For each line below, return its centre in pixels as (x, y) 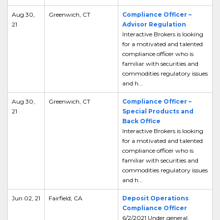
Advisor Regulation (154, 24)
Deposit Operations (155, 198)
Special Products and (158, 111)
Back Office (141, 121)
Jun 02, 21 (26, 198)
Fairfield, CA (66, 198)
